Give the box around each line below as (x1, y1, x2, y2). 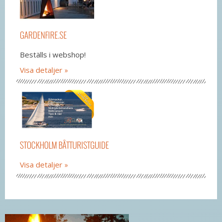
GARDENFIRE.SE (20, 28, 67, 41)
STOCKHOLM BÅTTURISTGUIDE (20, 138, 109, 151)
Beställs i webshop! (20, 49, 86, 59)
